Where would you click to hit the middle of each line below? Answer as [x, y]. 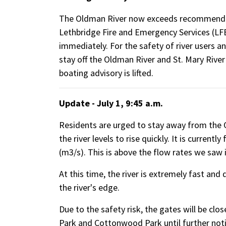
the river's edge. [89, 187]
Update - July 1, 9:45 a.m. [111, 103]
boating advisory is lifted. [106, 73]
